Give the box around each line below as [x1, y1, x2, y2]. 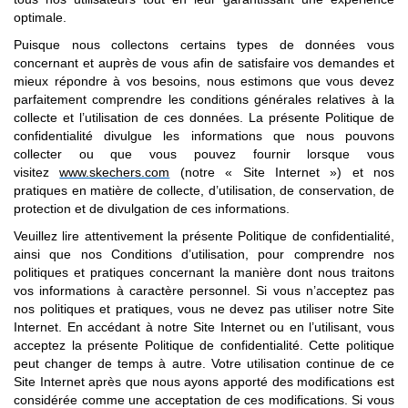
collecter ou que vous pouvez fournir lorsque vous [14, 147, 394, 161]
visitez [14, 165, 60, 179]
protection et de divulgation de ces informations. [14, 201, 290, 216]
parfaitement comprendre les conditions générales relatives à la [14, 92, 394, 107]
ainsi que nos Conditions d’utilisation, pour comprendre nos [14, 247, 394, 261]
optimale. [14, 10, 66, 25]
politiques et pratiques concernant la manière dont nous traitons [14, 265, 394, 280]
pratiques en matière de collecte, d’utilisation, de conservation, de [14, 183, 394, 198]
